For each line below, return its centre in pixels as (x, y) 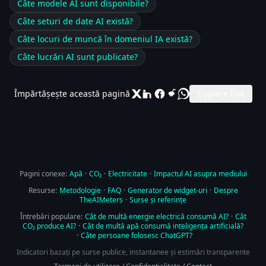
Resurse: (42, 190)
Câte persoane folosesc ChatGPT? (136, 235)
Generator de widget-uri (167, 190)
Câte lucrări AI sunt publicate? (77, 56)
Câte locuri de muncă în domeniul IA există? (105, 39)
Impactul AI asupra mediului (200, 173)
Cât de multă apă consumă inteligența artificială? (163, 226)
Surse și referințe (158, 199)
